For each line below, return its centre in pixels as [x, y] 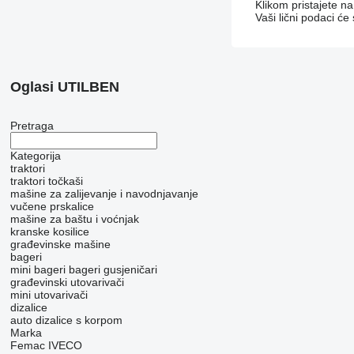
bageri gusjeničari [113, 270]
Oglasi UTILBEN [64, 87]
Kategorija [35, 156]
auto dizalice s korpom [66, 320]
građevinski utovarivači [67, 282]
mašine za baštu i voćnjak [74, 219]
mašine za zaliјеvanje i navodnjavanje [104, 194]
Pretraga [32, 126]
